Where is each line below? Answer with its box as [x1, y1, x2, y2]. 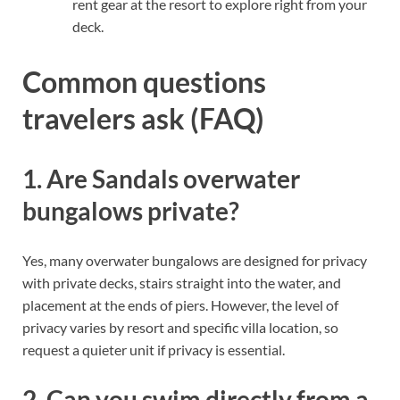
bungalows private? [22, 195, 239, 226]
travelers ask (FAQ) [22, 101, 264, 137]
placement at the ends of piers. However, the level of [22, 296, 338, 314]
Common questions [22, 64, 266, 100]
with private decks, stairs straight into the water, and [22, 274, 341, 292]
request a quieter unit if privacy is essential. [22, 341, 285, 359]
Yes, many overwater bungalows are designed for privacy [22, 252, 367, 270]
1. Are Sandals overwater [22, 162, 300, 194]
